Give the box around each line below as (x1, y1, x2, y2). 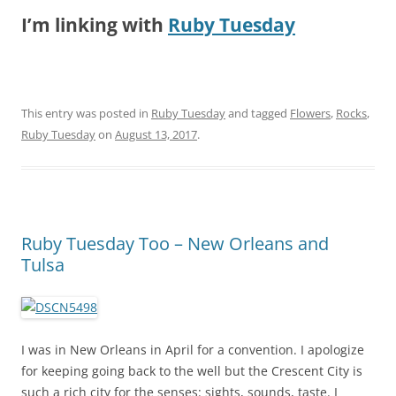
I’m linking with (21, 11, 168, 37)
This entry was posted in (21, 104, 151, 121)
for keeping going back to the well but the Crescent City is (21, 362, 362, 379)
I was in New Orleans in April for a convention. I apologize (21, 340, 364, 358)
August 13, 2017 (115, 126, 197, 142)
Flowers (290, 104, 331, 121)
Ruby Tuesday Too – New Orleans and (21, 231, 329, 255)
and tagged (225, 104, 290, 121)
